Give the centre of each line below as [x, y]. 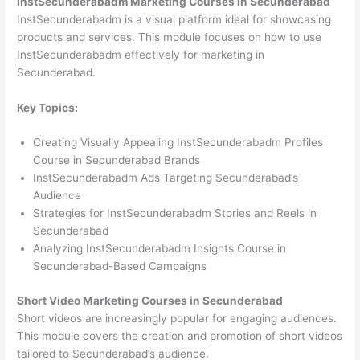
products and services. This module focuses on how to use [170, 37]
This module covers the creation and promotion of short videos [180, 335]
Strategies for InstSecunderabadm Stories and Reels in [175, 213]
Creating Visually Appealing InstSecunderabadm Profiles [178, 143]
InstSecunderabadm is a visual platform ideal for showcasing [174, 19]
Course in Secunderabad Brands [117, 160]
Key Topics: [48, 107]
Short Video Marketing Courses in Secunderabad [150, 300]
